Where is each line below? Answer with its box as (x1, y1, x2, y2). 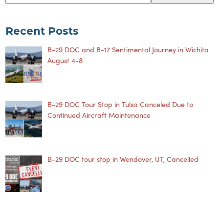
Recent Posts (5, 24, 79, 37)
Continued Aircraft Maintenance (47, 109, 151, 120)
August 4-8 (47, 55, 83, 66)
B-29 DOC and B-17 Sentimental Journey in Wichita (47, 44, 209, 55)
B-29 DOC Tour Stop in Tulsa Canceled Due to (47, 99, 193, 109)
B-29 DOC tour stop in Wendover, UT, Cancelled (47, 153, 198, 164)
